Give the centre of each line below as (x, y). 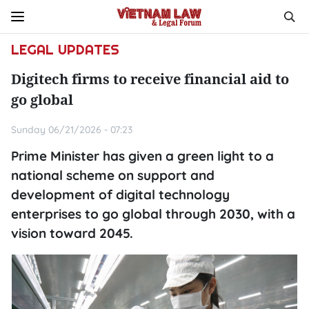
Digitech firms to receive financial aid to (150, 79)
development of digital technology (120, 195)
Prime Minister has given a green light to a (142, 156)
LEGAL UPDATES (65, 50)
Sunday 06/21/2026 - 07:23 (72, 130)
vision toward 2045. (72, 233)
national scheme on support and (113, 175)
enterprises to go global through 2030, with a (153, 214)
